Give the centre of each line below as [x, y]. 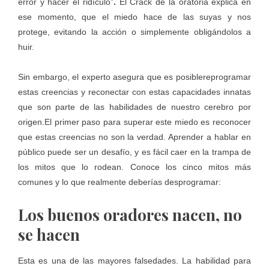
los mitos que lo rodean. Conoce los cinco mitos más [134, 167]
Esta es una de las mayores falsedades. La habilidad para [134, 261]
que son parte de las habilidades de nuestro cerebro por [134, 107]
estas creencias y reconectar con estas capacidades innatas [134, 92]
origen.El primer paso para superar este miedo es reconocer [134, 122]
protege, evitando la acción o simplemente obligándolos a [134, 32]
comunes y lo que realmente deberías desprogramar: [119, 182]
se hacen [49, 235]
